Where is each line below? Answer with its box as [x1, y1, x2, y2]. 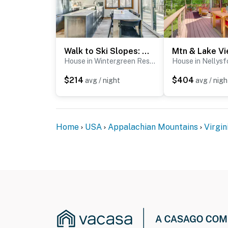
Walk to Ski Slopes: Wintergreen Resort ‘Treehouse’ [142, 46, 149, 56]
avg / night [85, 76, 120, 84]
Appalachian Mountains [108, 122, 198, 132]
